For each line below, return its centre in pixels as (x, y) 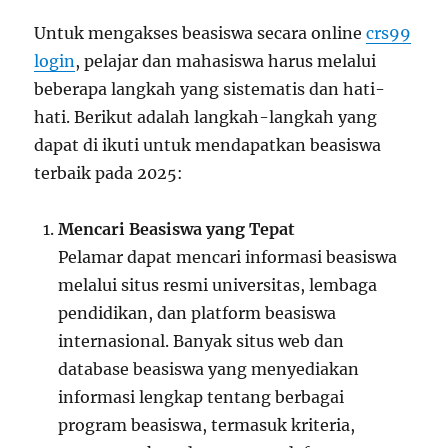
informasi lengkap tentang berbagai (201, 396)
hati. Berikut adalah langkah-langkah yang (206, 116)
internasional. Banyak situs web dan (201, 340)
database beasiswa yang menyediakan (209, 368)
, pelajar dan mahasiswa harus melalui (226, 60)
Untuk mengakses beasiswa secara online (200, 32)
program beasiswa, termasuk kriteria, (207, 424)
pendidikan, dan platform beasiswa (197, 312)
